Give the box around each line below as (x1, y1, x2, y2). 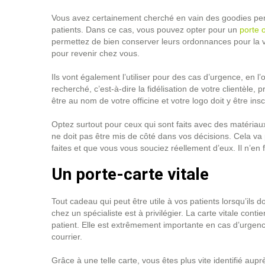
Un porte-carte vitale (51, 164, 209, 184)
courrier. (51, 232, 85, 241)
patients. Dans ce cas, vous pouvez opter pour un (51, 25, 240, 34)
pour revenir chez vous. (51, 49, 142, 58)
